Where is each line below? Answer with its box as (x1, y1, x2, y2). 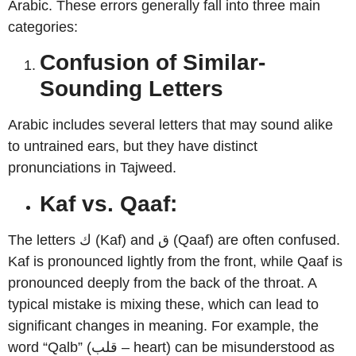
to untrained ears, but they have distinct (8, 138, 257, 155)
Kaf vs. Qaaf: (40, 191, 184, 216)
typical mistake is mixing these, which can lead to (8, 296, 319, 312)
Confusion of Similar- (40, 50, 265, 75)
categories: (8, 18, 78, 35)
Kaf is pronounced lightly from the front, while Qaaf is (8, 253, 342, 269)
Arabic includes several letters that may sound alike (8, 117, 333, 133)
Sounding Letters (40, 76, 230, 102)
